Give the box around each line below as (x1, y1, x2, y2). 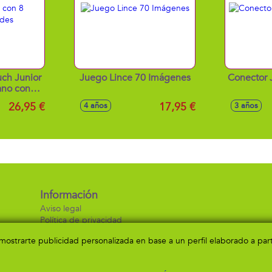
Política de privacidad (39, 214, 122, 226)
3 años (234, 100, 258, 111)
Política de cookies (39, 226, 110, 237)
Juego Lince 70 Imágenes (79, 71, 191, 84)
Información (39, 188, 98, 203)
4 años (84, 100, 107, 111)
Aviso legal (39, 203, 81, 214)
